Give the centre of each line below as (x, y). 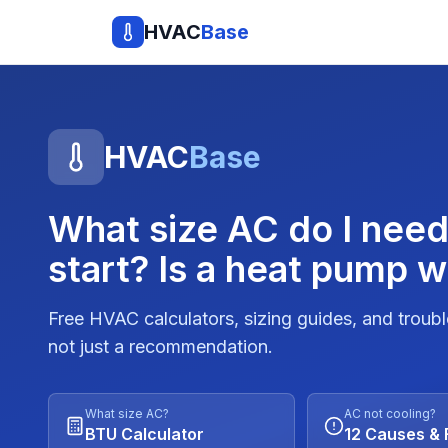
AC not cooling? (390, 413)
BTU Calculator (144, 434)
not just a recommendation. (160, 346)
